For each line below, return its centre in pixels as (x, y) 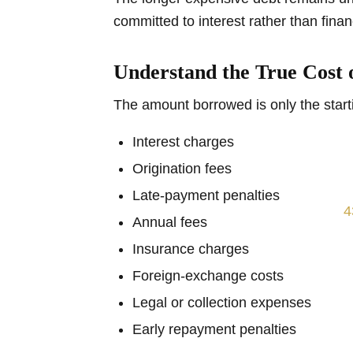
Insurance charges (191, 249)
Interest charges (183, 141)
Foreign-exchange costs (208, 275)
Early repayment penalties (214, 329)
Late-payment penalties (206, 195)
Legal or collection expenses (222, 302)
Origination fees (182, 168)
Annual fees (170, 222)
